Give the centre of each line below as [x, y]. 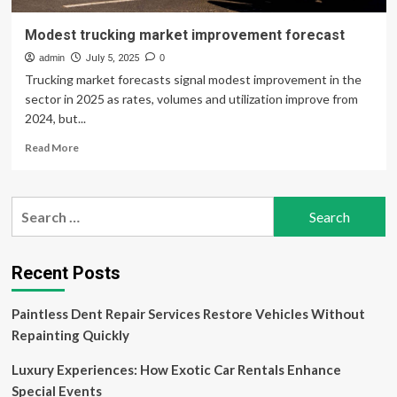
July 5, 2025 [112, 58]
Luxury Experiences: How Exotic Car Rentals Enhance [176, 370]
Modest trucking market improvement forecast [184, 35]
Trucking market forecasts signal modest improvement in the [193, 79]
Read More [51, 148]
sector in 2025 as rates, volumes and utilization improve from [191, 99]
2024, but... [55, 118]
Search [33, 207]
